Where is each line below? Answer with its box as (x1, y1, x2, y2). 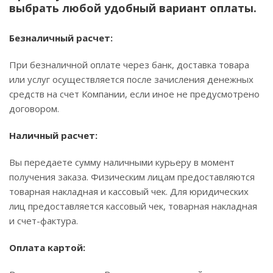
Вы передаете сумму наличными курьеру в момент (9, 156, 235, 168)
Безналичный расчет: (9, 32, 113, 44)
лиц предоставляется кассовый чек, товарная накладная (9, 200, 257, 212)
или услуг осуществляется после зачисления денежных (9, 73, 253, 85)
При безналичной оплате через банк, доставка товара (9, 58, 249, 71)
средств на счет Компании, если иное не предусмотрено (9, 88, 260, 100)
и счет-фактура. (9, 214, 78, 227)
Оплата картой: (9, 241, 85, 253)
